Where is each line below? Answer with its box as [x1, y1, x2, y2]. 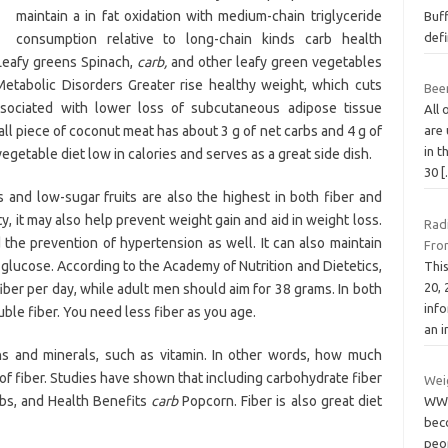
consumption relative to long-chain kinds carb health [15, 30, 382, 47]
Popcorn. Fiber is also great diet [178, 392, 382, 409]
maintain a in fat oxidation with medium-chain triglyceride [15, 7, 382, 24]
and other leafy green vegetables [166, 53, 382, 70]
